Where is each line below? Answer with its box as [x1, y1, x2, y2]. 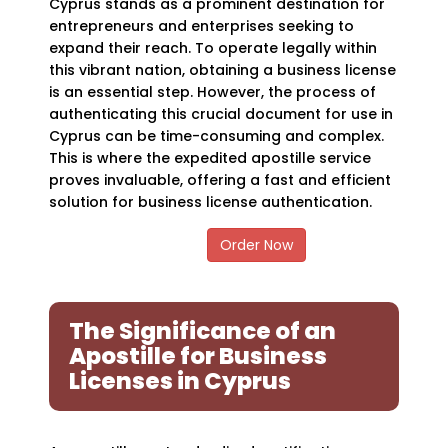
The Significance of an [69, 315, 337, 347]
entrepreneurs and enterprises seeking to [49, 16, 355, 36]
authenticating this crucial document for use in [49, 104, 394, 124]
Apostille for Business [69, 340, 328, 372]
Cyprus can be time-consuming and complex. [49, 126, 385, 146]
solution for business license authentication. [49, 192, 373, 212]
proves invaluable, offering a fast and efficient [49, 170, 392, 190]
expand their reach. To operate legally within [49, 38, 378, 58]
